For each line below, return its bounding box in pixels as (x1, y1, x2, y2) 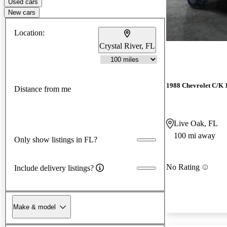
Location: (14, 28, 45, 37)
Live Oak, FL (174, 119, 218, 128)
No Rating (166, 163, 200, 172)
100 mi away (174, 131, 215, 140)
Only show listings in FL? (14, 135, 97, 144)
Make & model (13, 203, 56, 211)
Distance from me (14, 85, 71, 94)
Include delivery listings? (14, 163, 94, 172)
